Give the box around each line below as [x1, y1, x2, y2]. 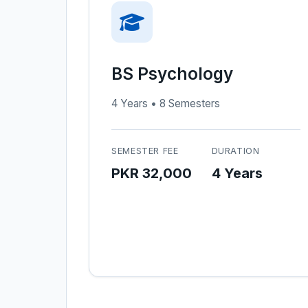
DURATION [211, 146, 260, 156]
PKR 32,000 [111, 165, 192, 181]
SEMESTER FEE [111, 146, 179, 156]
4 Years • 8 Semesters [111, 97, 220, 110]
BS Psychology [111, 63, 233, 84]
